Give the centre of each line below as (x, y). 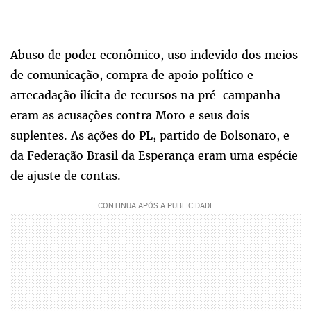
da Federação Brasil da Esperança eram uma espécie (154, 156)
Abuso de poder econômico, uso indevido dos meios (154, 55)
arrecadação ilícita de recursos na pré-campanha (145, 95)
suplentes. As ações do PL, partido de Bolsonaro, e (150, 136)
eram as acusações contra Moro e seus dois (130, 116)
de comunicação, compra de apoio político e (132, 75)
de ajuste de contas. (66, 176)
